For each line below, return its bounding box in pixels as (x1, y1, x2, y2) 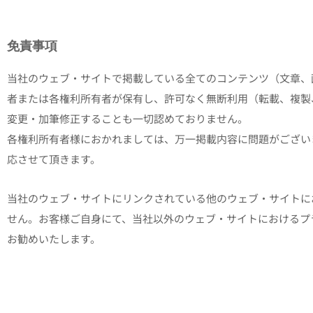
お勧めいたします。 (7, 231, 101, 246)
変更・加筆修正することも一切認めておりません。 (7, 111, 248, 126)
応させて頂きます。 (7, 152, 101, 167)
